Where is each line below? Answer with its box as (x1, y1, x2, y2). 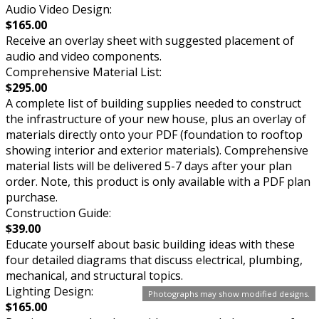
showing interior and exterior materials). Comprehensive (6, 142, 308, 158)
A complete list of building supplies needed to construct (6, 95, 301, 111)
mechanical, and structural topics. (6, 267, 183, 283)
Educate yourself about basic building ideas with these (6, 236, 295, 252)
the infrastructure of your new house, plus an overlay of (6, 110, 306, 127)
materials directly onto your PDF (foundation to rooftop (6, 126, 303, 142)
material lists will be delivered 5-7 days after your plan (6, 157, 292, 174)
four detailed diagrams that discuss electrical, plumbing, (6, 251, 303, 268)
